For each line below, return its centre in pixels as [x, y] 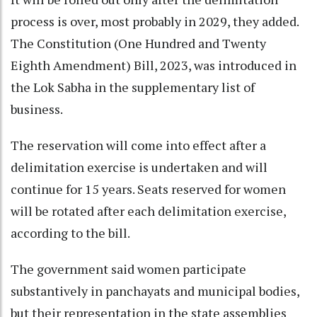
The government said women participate [128, 269]
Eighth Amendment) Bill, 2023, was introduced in [154, 65]
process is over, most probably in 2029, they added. [155, 22]
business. [37, 109]
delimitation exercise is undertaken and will [139, 167]
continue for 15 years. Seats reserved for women [148, 189]
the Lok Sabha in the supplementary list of [133, 87]
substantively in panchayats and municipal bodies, [155, 291]
